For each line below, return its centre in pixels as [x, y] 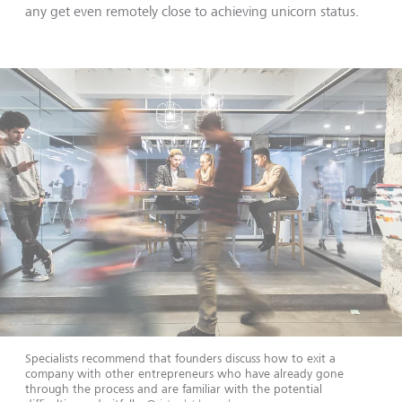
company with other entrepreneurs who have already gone [184, 373]
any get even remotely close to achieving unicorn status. [194, 11]
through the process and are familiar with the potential [174, 388]
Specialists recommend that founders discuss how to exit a [180, 358]
